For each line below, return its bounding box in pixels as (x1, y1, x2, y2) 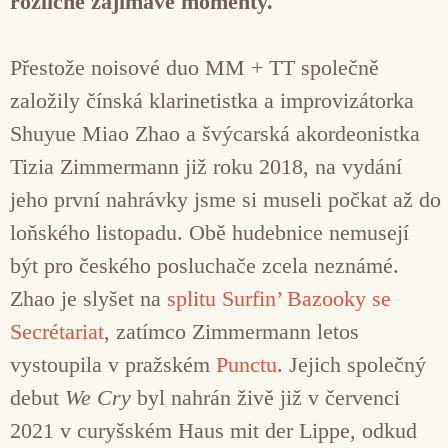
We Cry (65, 384, 131, 410)
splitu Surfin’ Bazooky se (167, 285, 391, 311)
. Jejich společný (277, 351, 426, 377)
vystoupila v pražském (10, 351, 216, 377)
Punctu (216, 351, 277, 377)
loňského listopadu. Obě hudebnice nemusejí (10, 219, 409, 245)
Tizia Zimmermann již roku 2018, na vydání (10, 153, 402, 179)
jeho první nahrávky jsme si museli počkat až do (10, 186, 441, 212)
